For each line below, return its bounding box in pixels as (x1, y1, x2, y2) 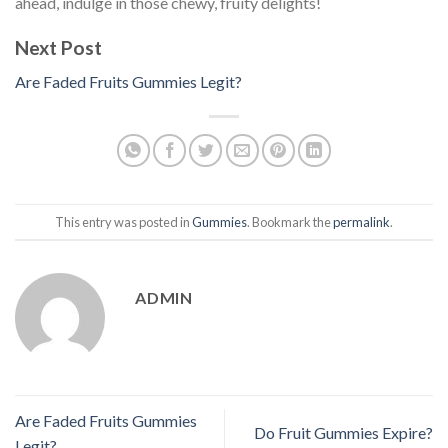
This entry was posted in (55, 213, 192, 230)
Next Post (15, 35, 102, 59)
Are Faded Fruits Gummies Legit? (15, 72, 242, 92)
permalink (333, 213, 390, 230)
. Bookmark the (247, 213, 333, 230)
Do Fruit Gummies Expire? (254, 423, 433, 443)
